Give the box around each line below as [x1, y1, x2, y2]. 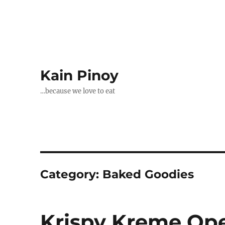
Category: [40, 167, 103, 181]
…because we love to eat [40, 87, 116, 95]
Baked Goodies [102, 167, 194, 181]
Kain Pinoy [40, 67, 119, 84]
